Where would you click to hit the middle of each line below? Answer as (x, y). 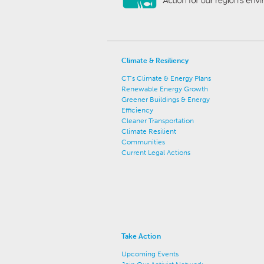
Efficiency (137, 110)
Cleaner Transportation (158, 121)
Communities (143, 142)
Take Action (141, 236)
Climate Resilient (149, 131)
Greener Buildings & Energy (166, 100)
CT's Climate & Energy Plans (166, 78)
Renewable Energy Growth (165, 89)
